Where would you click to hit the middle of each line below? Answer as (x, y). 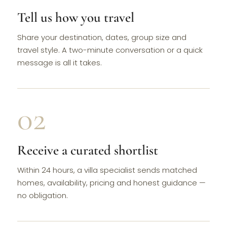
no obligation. (43, 196)
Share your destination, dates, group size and (102, 37)
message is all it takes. (60, 63)
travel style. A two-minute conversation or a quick (110, 50)
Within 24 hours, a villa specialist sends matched (107, 170)
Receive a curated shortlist (88, 150)
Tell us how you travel (76, 18)
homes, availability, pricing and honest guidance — (112, 183)
